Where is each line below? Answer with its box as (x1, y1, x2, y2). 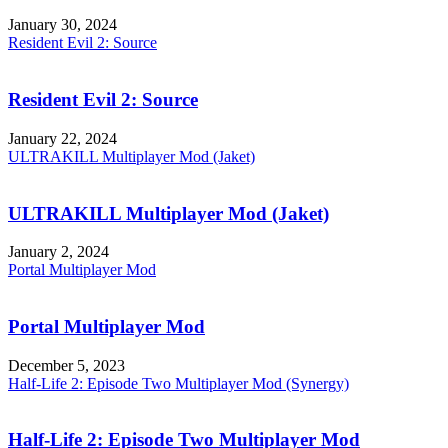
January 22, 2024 (8, 129, 117, 147)
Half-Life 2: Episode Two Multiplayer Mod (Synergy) (8, 374, 349, 392)
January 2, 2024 (8, 243, 109, 261)
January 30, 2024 (8, 16, 117, 34)
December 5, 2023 (8, 356, 125, 374)
